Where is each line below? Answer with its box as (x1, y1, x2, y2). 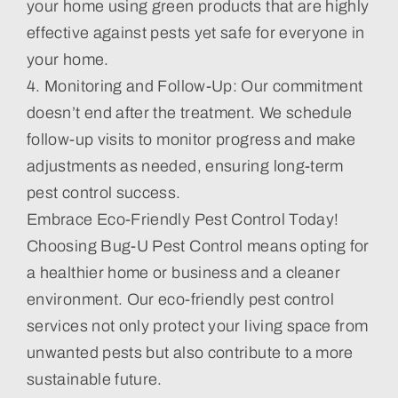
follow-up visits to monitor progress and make (26, 130, 356, 148)
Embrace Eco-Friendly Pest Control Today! (26, 210, 339, 228)
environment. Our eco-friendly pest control (26, 290, 335, 308)
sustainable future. (26, 370, 163, 388)
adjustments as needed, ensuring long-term (26, 156, 344, 175)
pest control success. (26, 183, 181, 202)
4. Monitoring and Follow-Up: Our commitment (26, 76, 363, 95)
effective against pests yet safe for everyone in (26, 23, 365, 42)
